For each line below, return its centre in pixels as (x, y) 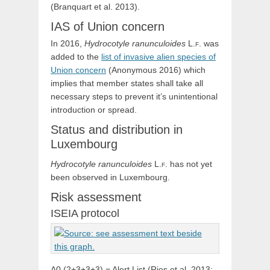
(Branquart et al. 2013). (95, 7)
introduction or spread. (94, 110)
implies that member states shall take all (127, 83)
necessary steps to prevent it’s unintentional (134, 97)
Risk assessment (96, 197)
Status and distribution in (117, 130)
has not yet (190, 164)
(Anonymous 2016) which (156, 70)
